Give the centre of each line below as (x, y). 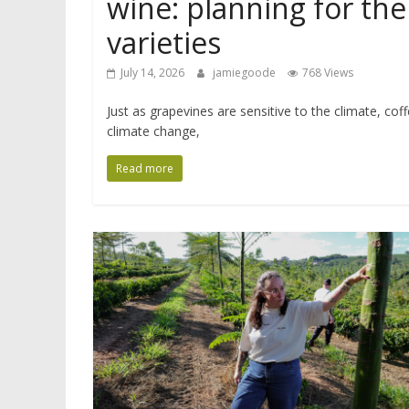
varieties (164, 42)
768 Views (328, 73)
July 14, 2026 (152, 73)
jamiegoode (246, 73)
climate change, (153, 131)
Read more (145, 168)
